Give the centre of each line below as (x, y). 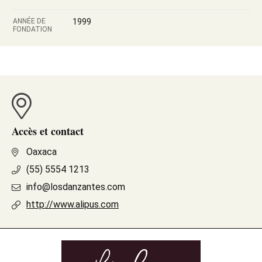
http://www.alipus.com (73, 204)
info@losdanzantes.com (76, 187)
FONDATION (32, 29)
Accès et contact (48, 131)
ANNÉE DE (29, 21)
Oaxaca (42, 152)
